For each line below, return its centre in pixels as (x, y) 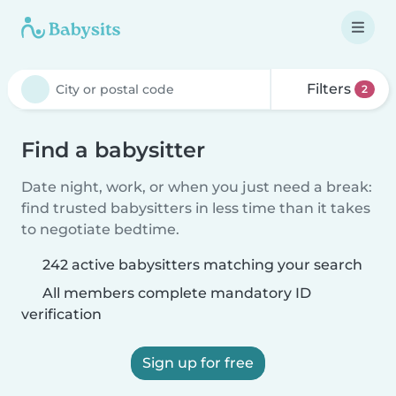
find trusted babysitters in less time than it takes (196, 208)
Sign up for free (198, 363)
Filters (329, 89)
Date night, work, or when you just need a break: (197, 187)
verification (61, 314)
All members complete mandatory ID (175, 293)
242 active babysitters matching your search (202, 265)
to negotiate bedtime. (100, 229)
